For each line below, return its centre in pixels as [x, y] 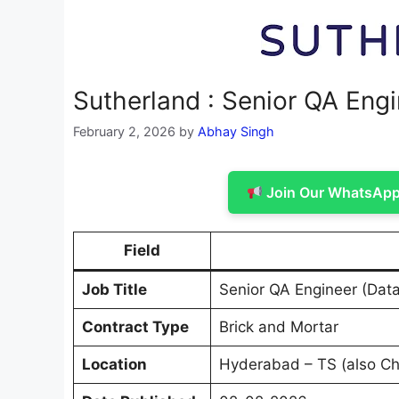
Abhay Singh [236, 132]
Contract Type [135, 327]
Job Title [114, 290]
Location [114, 365]
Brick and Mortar [278, 327]
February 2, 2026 [124, 132]
